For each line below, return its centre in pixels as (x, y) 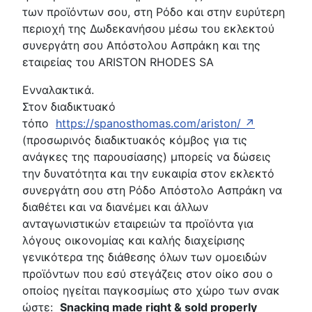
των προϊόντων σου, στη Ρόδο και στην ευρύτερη (154, 11)
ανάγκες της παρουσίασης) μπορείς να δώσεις (147, 156)
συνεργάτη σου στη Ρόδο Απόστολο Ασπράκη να (152, 190)
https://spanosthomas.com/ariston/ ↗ (155, 123)
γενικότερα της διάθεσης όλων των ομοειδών (145, 257)
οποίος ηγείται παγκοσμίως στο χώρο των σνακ (151, 290)
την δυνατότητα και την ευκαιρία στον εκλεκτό (148, 173)
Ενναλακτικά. (58, 89)
